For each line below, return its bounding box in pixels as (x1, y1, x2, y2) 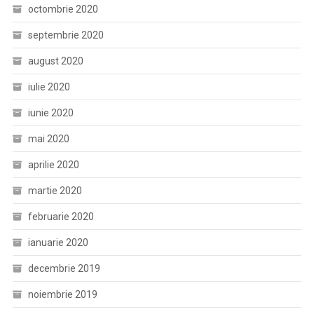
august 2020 (27, 55, 83, 67)
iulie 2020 (27, 81, 70, 93)
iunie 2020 (27, 107, 74, 118)
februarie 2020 (27, 211, 94, 222)
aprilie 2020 (27, 159, 79, 170)
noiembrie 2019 (27, 289, 97, 300)
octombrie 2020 (27, 4, 98, 15)
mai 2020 (27, 133, 69, 144)
